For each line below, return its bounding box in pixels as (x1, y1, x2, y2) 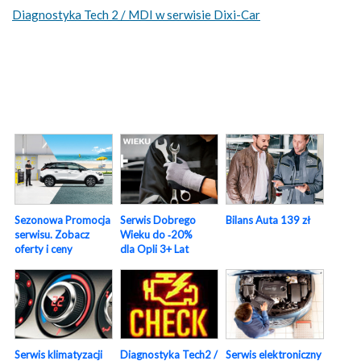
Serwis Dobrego (120, 213, 196, 226)
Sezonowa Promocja (15, 213, 110, 226)
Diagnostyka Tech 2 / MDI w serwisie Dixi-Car (12, 6, 260, 22)
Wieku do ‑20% (120, 227, 193, 241)
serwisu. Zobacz (15, 227, 89, 241)
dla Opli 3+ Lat (120, 242, 189, 255)
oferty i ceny (15, 242, 73, 255)
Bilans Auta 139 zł (226, 213, 310, 226)
